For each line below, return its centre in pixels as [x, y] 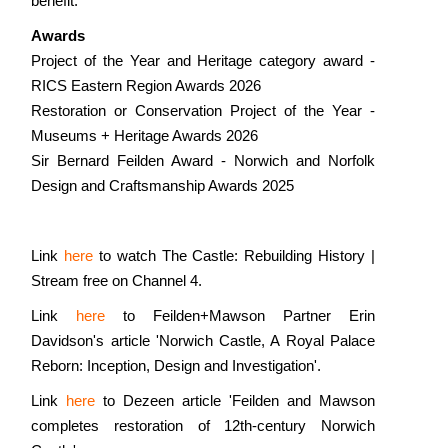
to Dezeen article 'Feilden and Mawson [235, 400]
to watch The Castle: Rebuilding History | [234, 255]
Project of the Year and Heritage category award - [203, 60]
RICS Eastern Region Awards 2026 [146, 85]
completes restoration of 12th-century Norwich [203, 425]
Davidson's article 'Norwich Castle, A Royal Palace [203, 340]
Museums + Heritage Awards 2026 [145, 135]
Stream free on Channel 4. [117, 280]
